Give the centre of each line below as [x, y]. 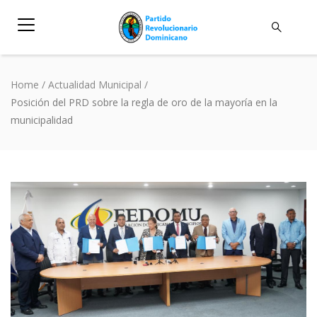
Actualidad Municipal [95, 84]
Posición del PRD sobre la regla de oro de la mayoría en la [144, 102]
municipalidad [42, 120]
